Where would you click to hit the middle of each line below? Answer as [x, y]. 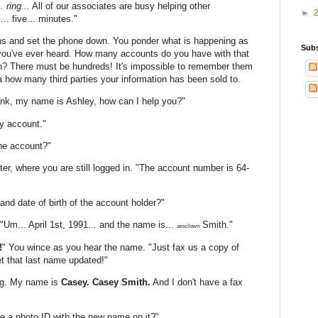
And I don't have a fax [197, 282]
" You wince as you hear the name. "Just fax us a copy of [121, 247]
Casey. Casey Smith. [106, 282]
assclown [188, 226]
